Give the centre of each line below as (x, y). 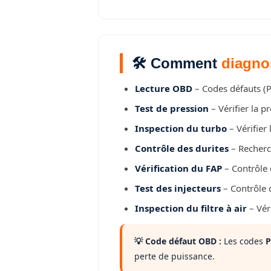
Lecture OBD (164, 88)
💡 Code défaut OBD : (178, 241)
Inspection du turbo (181, 128)
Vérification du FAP (178, 168)
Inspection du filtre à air (191, 208)
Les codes (243, 241)
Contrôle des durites (182, 148)
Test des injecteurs (178, 188)
